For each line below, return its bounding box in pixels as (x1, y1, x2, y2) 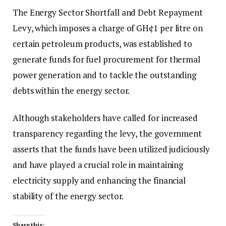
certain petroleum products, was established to (13, 38, 193, 50)
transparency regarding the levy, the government (13, 127, 202, 139)
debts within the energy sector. (13, 85, 130, 97)
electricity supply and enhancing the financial (13, 174, 186, 186)
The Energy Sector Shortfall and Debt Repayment (13, 7, 203, 19)
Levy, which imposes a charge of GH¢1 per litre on (13, 22, 203, 34)
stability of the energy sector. (13, 190, 124, 202)
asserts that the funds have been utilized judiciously (13, 143, 210, 155)
